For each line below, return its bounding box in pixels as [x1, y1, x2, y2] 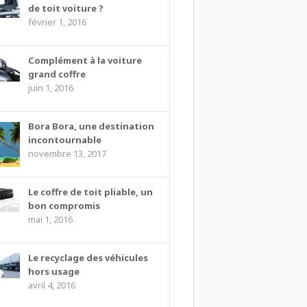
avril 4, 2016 [27, 278, 75, 291]
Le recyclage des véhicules [27, 251, 148, 264]
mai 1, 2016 [27, 212, 73, 225]
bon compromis [27, 199, 100, 212]
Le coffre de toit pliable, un [27, 185, 153, 198]
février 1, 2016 [27, 15, 86, 28]
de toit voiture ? [27, 1, 103, 14]
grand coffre [27, 67, 86, 80]
